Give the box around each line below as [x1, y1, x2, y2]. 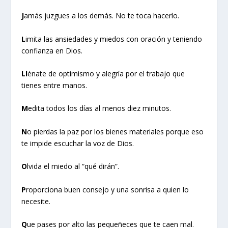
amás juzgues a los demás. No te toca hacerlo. [24, 11, 180, 21]
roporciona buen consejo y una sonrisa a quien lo [26, 184, 189, 194]
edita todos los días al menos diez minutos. [28, 103, 172, 113]
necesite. [21, 196, 51, 206]
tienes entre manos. [21, 80, 88, 90]
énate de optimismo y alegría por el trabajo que [27, 68, 185, 78]
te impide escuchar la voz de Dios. [21, 138, 134, 148]
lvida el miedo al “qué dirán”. [27, 161, 120, 172]
